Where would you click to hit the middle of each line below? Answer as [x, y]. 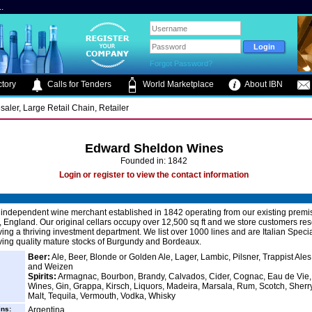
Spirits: [42, 276]
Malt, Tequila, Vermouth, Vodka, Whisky [102, 296]
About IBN [263, 85]
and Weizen [50, 267]
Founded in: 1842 [154, 161]
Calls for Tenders [78, 85]
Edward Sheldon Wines [154, 148]
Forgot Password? [181, 63]
